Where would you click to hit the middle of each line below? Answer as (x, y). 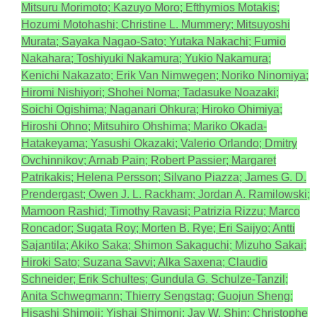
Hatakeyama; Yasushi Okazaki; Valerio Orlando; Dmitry (159, 143)
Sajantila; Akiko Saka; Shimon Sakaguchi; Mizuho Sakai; (164, 245)
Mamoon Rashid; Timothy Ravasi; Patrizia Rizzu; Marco (161, 211)
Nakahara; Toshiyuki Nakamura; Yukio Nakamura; (146, 58)
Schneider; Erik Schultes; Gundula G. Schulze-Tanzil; (155, 279)
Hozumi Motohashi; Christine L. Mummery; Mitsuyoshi (156, 24)
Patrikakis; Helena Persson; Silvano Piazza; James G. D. (164, 177)
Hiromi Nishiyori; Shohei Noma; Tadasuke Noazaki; (150, 92)
